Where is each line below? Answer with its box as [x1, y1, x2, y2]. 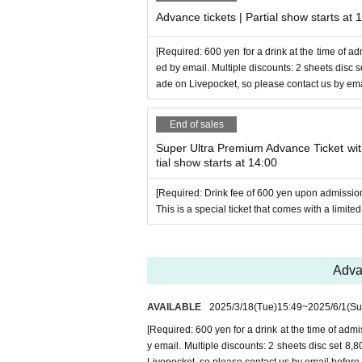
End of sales [169, 119, 224, 131]
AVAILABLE [147, 301, 201, 314]
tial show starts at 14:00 [156, 156, 277, 170]
